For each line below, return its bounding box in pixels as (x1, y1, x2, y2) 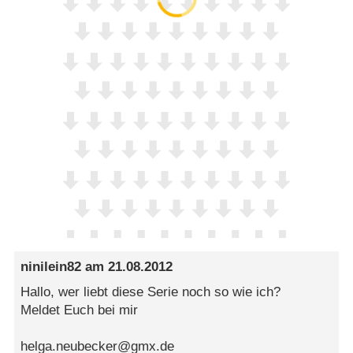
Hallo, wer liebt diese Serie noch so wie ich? (20, 284, 281, 299)
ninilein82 (20, 259, 82, 275)
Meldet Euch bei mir (20, 302, 139, 318)
